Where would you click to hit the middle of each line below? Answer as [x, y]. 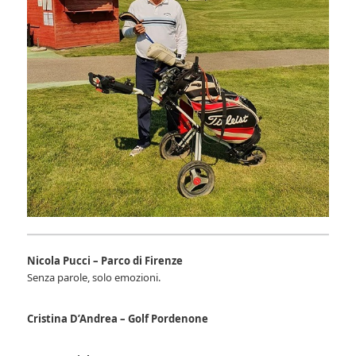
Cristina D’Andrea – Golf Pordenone [118, 318]
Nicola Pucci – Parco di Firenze [105, 260]
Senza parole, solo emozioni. [94, 277]
